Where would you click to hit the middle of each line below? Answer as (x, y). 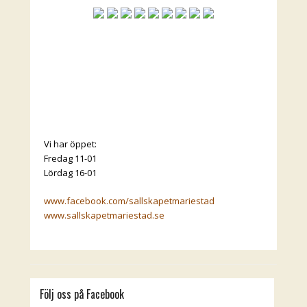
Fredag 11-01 (70, 158)
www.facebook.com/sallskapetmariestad (129, 200)
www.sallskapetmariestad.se (104, 215)
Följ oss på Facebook (82, 294)
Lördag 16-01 (70, 172)
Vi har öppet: (70, 144)
